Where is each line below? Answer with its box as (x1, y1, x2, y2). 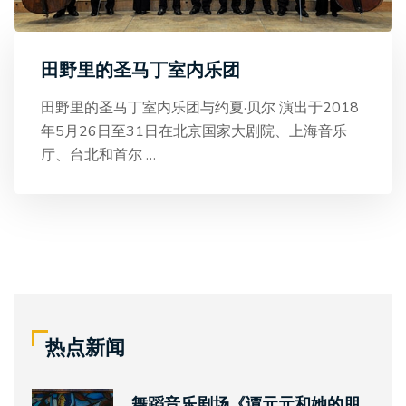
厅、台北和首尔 (41, 145, 146, 166)
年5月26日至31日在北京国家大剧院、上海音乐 (41, 121, 347, 142)
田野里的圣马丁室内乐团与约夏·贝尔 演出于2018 (41, 98, 359, 119)
